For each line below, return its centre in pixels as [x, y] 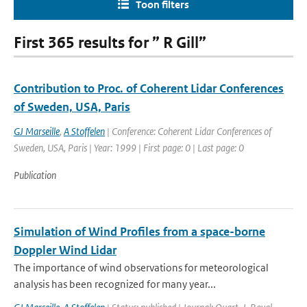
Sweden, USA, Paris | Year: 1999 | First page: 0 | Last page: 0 [129, 148]
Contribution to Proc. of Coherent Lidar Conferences [149, 88]
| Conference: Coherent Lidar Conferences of [188, 131]
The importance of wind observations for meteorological [141, 268]
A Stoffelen [84, 131]
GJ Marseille [37, 131]
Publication [35, 175]
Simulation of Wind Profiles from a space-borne [139, 232]
